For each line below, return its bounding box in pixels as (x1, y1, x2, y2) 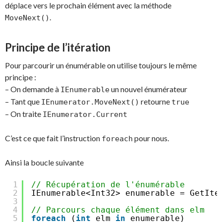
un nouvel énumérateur (110, 84, 187, 94)
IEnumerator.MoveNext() (41, 98, 139, 107)
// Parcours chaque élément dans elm (31, 205, 205, 215)
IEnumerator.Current (43, 110, 127, 119)
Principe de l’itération (5, 41, 111, 54)
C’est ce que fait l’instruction (5, 133, 102, 143)
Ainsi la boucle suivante (5, 158, 84, 167)
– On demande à (5, 84, 60, 94)
